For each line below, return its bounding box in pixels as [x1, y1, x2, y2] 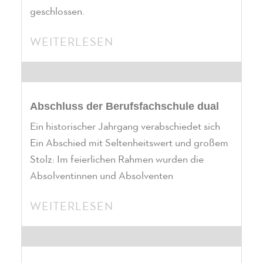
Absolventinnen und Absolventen [30, 171, 173, 182]
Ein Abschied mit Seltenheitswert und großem [30, 138, 228, 149]
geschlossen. [30, 6, 93, 18]
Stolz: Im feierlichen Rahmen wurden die [30, 154, 204, 166]
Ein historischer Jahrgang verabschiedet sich [30, 122, 220, 133]
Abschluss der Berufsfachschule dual [30, 100, 219, 113]
